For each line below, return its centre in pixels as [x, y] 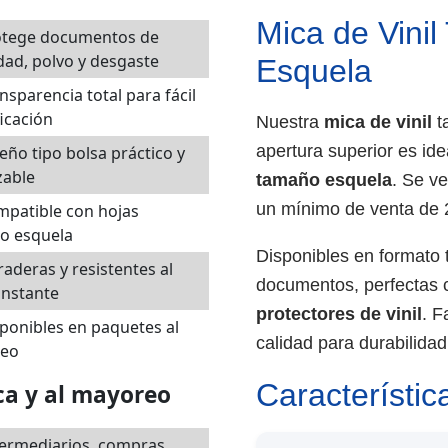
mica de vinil [378, 122]
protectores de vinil [339, 314]
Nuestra [290, 122]
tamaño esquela [324, 180]
